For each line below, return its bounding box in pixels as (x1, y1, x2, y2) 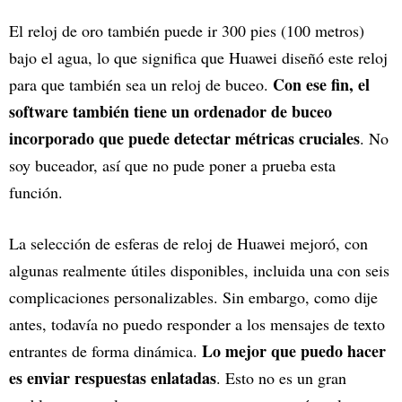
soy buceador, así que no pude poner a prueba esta (9, 153, 336, 176)
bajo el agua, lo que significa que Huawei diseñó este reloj (9, 46, 388, 68)
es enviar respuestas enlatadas (9, 365, 216, 389)
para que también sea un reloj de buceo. (9, 73, 273, 95)
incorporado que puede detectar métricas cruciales (9, 126, 360, 150)
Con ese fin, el (273, 72, 370, 96)
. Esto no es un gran (216, 366, 346, 389)
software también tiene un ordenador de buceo (9, 99, 332, 123)
